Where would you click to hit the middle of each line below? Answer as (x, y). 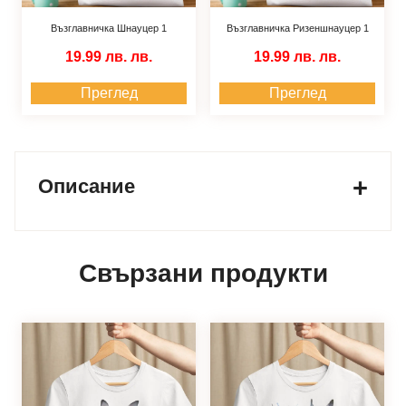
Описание (87, 186)
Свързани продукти (203, 273)
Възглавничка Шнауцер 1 (109, 28)
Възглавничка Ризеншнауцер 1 (297, 28)
